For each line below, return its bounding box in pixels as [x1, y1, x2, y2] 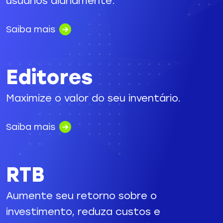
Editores [6, 65, 93, 89]
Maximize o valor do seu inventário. [6, 92, 181, 104]
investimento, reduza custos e [6, 205, 160, 218]
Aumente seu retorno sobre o [6, 189, 157, 202]
